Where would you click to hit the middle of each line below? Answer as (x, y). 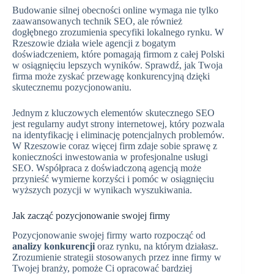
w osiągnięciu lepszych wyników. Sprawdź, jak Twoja (117, 65)
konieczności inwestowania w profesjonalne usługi (110, 157)
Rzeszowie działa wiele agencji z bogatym (94, 43)
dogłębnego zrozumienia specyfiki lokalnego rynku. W (118, 32)
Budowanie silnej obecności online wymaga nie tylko (115, 10)
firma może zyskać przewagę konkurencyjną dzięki (111, 76)
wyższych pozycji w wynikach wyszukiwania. (102, 190)
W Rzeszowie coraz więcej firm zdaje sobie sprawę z (115, 146)
